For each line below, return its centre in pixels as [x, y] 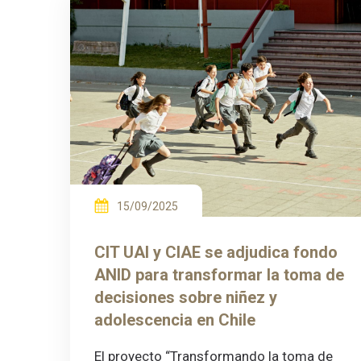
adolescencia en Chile [175, 320]
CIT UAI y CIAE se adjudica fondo [216, 253]
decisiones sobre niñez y [186, 298]
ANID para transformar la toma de [219, 275]
